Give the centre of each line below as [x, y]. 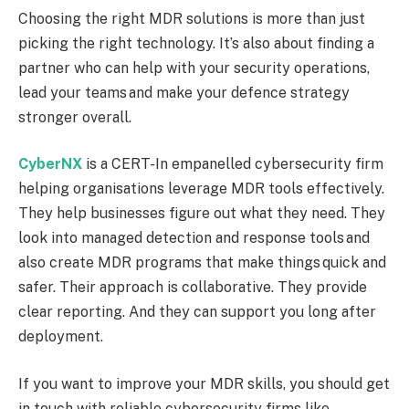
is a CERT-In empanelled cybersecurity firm [233, 164]
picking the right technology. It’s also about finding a [196, 43]
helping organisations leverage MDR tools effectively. [201, 189]
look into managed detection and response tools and [194, 238]
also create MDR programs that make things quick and [202, 263]
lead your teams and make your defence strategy [184, 92]
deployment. [63, 337]
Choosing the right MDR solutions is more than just [192, 18]
